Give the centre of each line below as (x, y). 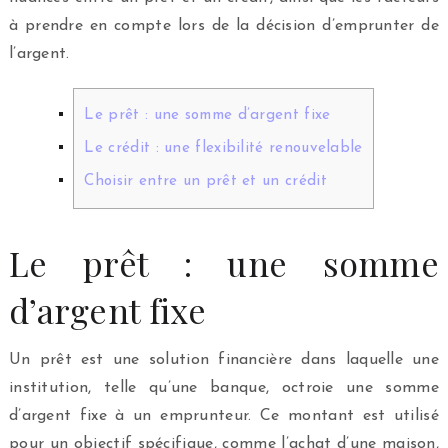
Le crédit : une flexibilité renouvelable (223, 149)
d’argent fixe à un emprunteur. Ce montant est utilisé (224, 415)
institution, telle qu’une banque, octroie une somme (224, 387)
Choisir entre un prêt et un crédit (205, 182)
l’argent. (39, 54)
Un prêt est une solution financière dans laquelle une (224, 359)
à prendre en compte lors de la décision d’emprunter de (224, 26)
